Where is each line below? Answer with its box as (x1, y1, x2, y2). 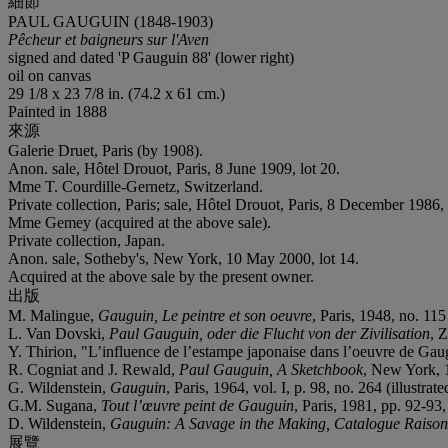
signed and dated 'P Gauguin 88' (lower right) (8, 48, 294, 66)
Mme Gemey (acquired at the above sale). (8, 213, 271, 231)
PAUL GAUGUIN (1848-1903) (8, 12, 213, 30)
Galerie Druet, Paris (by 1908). (8, 141, 203, 159)
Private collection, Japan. (8, 231, 165, 249)
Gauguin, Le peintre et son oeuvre (98, 306, 312, 324)
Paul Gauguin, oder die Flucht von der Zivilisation (109, 324, 430, 342)
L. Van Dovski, (8, 324, 109, 342)
